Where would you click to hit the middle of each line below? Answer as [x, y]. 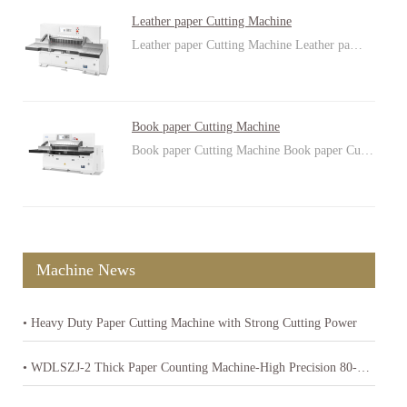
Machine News [86, 270]
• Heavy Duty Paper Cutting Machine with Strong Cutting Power [190, 323]
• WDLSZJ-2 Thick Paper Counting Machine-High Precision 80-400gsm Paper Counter [363, 367]
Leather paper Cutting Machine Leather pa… [247, 45]
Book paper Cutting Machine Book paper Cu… [253, 150]
